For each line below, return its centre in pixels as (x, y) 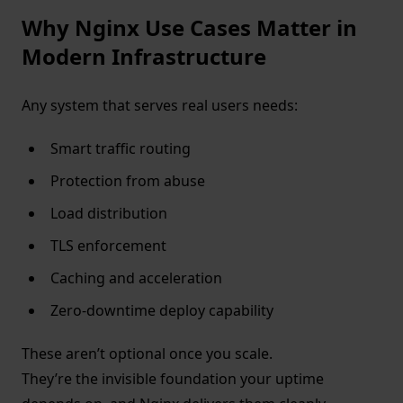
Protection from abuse (128, 181)
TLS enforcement (108, 246)
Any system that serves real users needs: (160, 106)
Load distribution (109, 214)
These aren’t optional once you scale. (147, 354)
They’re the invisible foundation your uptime (173, 379)
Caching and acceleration (136, 278)
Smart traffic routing (121, 149)
